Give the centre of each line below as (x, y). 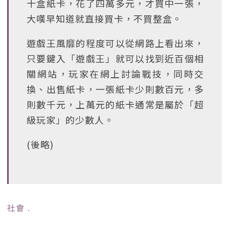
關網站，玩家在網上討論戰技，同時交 (115, 74)
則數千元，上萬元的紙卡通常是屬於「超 (115, 104)
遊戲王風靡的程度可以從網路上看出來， (115, 43)
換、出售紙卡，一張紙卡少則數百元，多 (115, 89)
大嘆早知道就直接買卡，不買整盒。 (104, 18)
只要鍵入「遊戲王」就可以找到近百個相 (115, 58)
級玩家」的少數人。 (70, 120)
